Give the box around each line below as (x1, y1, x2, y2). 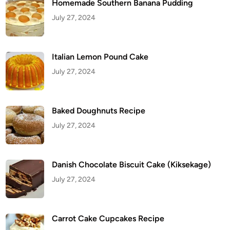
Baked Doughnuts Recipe (52, 106, 146, 116)
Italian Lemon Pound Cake (52, 52, 149, 62)
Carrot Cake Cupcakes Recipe (52, 214, 165, 223)
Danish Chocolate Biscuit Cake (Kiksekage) (52, 160, 212, 169)
